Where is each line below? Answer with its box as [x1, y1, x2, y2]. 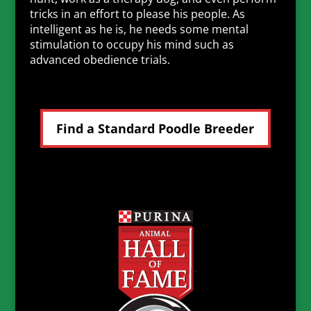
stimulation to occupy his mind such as [29, 36, 234, 52]
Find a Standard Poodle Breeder [56, 119, 255, 137]
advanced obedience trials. [29, 51, 173, 67]
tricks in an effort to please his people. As [29, 6, 245, 22]
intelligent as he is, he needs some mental [29, 21, 249, 37]
